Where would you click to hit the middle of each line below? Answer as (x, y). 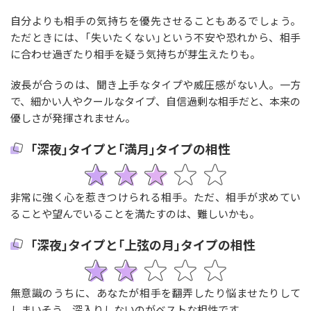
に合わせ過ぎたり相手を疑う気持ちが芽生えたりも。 (135, 54)
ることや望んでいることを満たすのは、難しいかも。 (135, 213)
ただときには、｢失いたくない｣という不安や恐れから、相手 (155, 37)
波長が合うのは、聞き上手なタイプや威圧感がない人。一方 (155, 85)
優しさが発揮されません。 (73, 118)
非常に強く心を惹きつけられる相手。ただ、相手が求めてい (155, 196)
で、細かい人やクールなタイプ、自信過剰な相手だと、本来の (155, 101)
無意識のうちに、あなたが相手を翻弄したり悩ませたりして (155, 292)
